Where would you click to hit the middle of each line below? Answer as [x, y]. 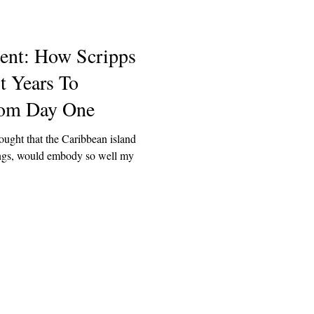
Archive [26, 301]
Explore [67, 269]
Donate [110, 301]
